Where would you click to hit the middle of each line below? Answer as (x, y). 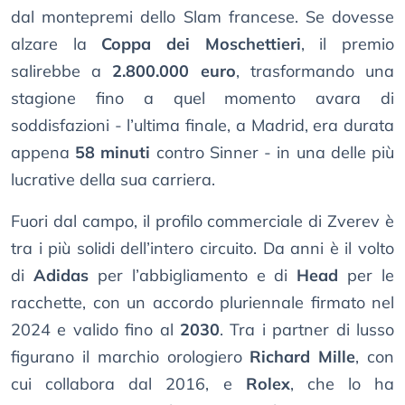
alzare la (57, 44)
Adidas (61, 276)
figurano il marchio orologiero (131, 357)
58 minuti (113, 153)
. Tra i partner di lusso (307, 330)
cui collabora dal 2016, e (128, 384)
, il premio (348, 44)
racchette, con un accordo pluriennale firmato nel (202, 303)
